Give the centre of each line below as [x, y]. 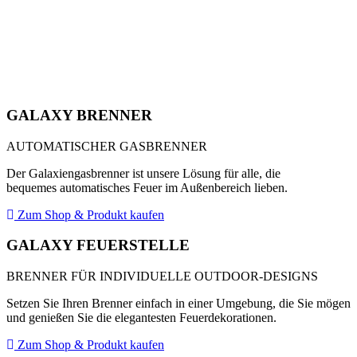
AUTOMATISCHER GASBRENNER [107, 146]
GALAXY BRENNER [79, 115]
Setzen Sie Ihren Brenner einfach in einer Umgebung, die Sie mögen [178, 303]
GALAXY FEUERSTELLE [98, 245]
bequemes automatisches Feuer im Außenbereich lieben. [147, 187]
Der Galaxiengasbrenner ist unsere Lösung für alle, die [143, 173]
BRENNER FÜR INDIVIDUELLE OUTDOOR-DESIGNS [162, 276]
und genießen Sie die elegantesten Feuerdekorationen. [141, 318]
